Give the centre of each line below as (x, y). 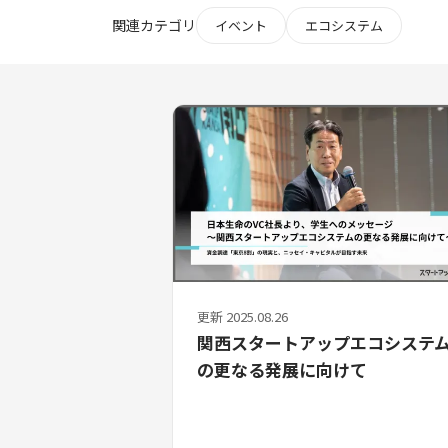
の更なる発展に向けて (282, 370)
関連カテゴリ (154, 25)
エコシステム (344, 25)
